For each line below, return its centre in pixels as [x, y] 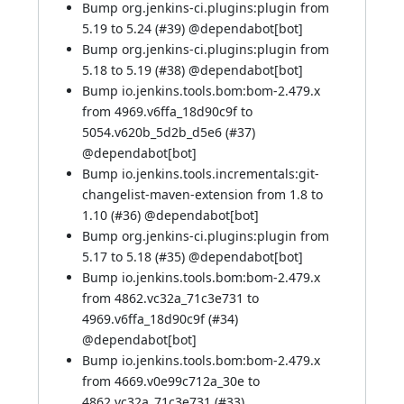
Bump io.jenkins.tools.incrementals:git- [201, 174]
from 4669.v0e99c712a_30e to [171, 381]
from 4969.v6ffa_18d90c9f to [167, 111]
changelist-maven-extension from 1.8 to [202, 194]
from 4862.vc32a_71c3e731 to [170, 298]
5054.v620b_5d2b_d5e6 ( [156, 132]
